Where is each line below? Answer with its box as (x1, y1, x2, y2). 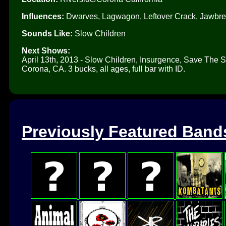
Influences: (22, 12, 64, 21)
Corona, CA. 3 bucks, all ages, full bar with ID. (22, 64, 185, 73)
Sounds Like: (22, 29, 73, 38)
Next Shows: (22, 46, 70, 55)
